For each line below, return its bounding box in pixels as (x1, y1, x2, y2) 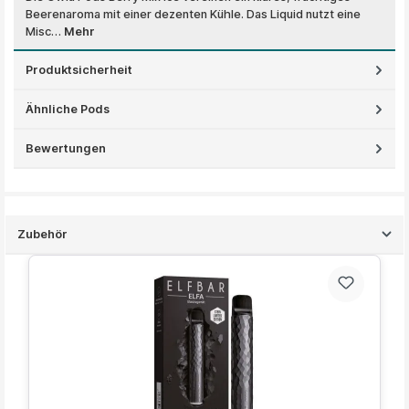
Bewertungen (26, 141, 106, 155)
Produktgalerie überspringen (14, 255, 173, 269)
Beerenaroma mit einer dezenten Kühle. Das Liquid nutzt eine (26, 6, 361, 21)
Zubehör (17, 226, 68, 241)
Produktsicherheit (26, 62, 132, 77)
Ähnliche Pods (26, 101, 110, 116)
